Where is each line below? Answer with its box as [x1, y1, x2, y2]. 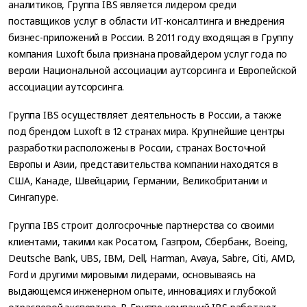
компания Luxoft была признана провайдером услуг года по [8, 47, 288, 60]
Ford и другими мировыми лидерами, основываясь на [8, 267, 256, 281]
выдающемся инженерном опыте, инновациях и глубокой [8, 284, 276, 297]
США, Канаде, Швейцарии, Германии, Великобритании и [8, 173, 267, 187]
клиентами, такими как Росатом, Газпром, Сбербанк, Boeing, [8, 234, 288, 248]
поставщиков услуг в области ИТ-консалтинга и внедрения [8, 14, 284, 27]
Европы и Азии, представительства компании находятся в [8, 157, 278, 171]
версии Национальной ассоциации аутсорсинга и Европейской [8, 63, 297, 77]
